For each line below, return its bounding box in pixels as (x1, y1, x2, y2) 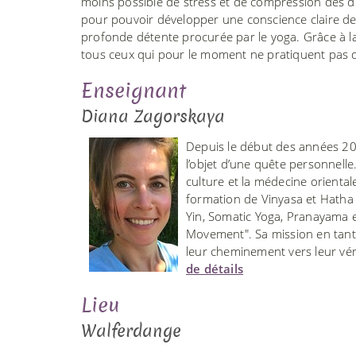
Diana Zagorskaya (81, 104, 225, 128)
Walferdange (81, 319, 181, 342)
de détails (186, 260, 243, 277)
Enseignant (81, 76, 186, 105)
